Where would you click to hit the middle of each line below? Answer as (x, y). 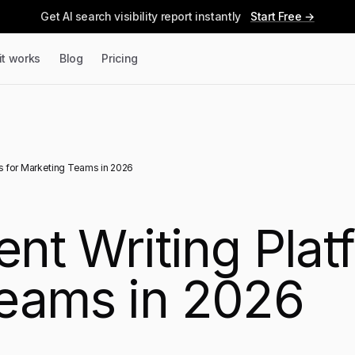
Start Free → (282, 16)
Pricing (120, 58)
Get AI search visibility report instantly (141, 16)
